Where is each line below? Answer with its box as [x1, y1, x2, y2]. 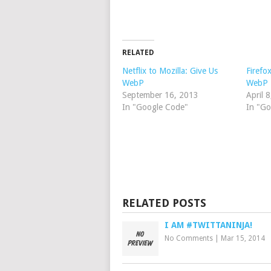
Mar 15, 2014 [221, 234, 265, 243]
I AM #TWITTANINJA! [165, 220, 252, 230]
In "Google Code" [122, 102, 188, 112]
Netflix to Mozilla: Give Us [122, 66, 218, 76]
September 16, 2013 [122, 90, 198, 100]
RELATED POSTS [122, 197, 206, 209]
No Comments [165, 234, 213, 243]
